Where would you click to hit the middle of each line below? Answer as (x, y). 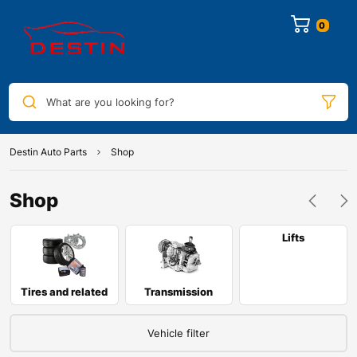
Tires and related (65, 292)
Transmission (179, 292)
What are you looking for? (110, 102)
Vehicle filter (178, 333)
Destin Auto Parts (48, 152)
